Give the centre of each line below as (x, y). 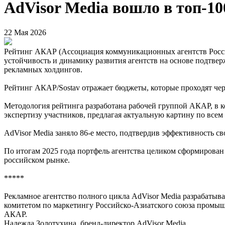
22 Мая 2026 (25, 32)
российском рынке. (37, 160)
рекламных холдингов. (43, 69)
